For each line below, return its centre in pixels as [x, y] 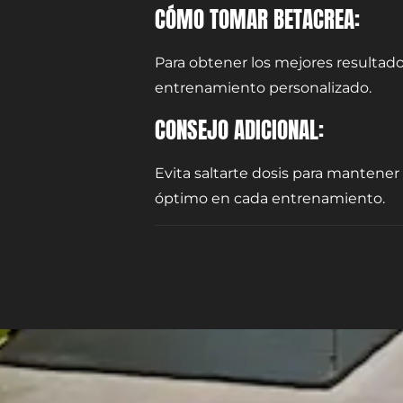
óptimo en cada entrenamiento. [270, 199]
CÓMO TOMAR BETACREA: [257, 19]
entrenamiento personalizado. [263, 87]
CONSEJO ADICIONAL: [239, 130]
